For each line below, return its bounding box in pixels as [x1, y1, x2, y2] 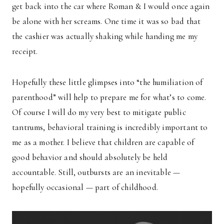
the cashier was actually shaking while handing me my [12, 30, 197, 41]
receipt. [12, 45, 38, 56]
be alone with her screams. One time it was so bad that [12, 15, 201, 26]
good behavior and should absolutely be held [12, 151, 168, 162]
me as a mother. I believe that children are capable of [12, 136, 194, 147]
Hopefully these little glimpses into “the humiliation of [12, 76, 203, 87]
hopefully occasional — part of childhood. [12, 181, 158, 192]
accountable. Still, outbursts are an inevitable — [12, 166, 180, 177]
